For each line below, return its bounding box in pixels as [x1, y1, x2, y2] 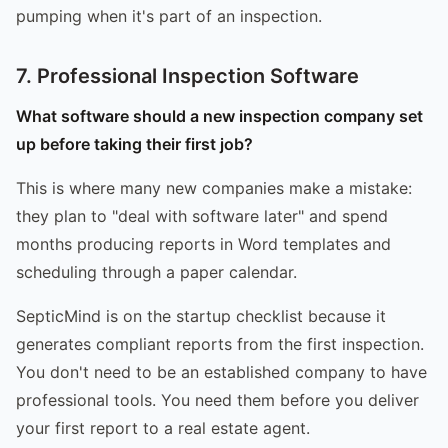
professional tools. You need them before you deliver [16, 389, 419, 410]
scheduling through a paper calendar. [16, 261, 297, 282]
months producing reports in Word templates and [16, 233, 391, 254]
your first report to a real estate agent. [16, 417, 310, 438]
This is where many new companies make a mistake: [16, 177, 412, 198]
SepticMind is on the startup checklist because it [16, 305, 386, 326]
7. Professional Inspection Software [16, 63, 359, 88]
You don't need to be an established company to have [16, 361, 427, 382]
